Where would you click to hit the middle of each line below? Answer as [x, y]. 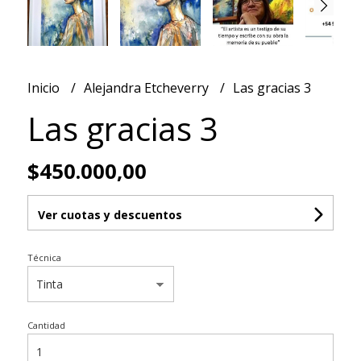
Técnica [44, 258]
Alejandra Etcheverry [147, 88]
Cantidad [46, 326]
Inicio [45, 88]
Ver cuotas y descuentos [110, 215]
